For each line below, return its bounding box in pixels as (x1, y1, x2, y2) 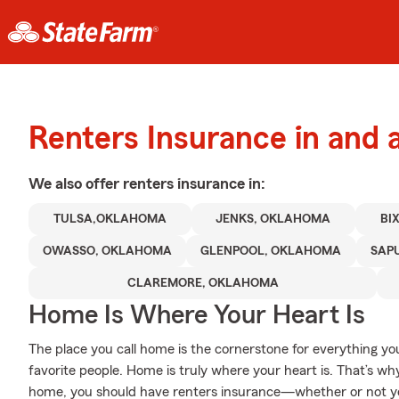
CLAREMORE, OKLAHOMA (126, 277, 279, 289)
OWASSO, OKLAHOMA (43, 245, 173, 257)
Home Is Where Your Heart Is (28, 302, 365, 329)
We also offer (28, 175, 123, 191)
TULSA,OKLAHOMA (53, 213, 167, 225)
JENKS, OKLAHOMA (216, 213, 331, 225)
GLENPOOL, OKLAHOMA (200, 245, 342, 257)
